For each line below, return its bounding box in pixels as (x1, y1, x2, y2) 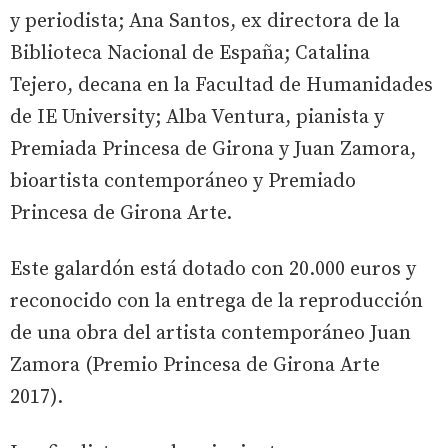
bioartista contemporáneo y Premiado (10, 168, 356, 194)
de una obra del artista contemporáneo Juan (10, 320, 411, 346)
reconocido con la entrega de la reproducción (10, 288, 423, 314)
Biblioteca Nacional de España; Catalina (10, 40, 370, 66)
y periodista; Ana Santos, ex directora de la (10, 8, 400, 34)
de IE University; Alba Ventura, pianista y (10, 104, 384, 130)
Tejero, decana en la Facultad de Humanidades (10, 72, 433, 98)
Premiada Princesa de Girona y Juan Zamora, (10, 136, 416, 162)
